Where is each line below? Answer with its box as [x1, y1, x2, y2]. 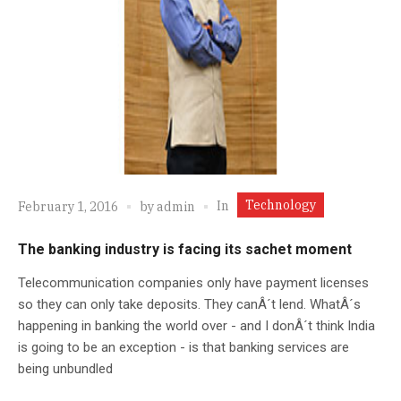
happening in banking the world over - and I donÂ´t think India [18, 317, 375, 334]
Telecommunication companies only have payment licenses [18, 274, 369, 291]
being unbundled [18, 360, 113, 377]
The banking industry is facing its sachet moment [18, 240, 352, 258]
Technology [245, 196, 316, 213]
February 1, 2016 [18, 199, 118, 216]
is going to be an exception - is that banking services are [18, 338, 349, 355]
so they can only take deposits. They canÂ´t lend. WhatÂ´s [18, 295, 361, 312]
